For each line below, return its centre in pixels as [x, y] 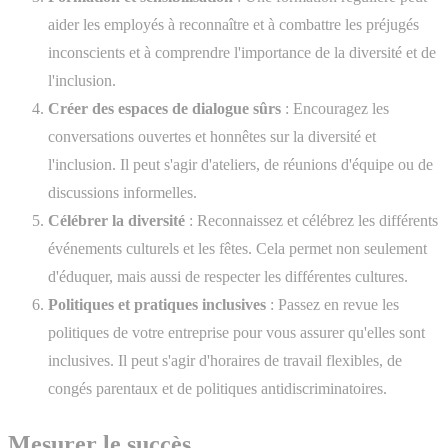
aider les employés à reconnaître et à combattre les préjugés [233, 25]
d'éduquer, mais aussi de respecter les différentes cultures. [228, 277]
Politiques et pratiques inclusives [157, 305]
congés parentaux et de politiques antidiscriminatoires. [217, 389]
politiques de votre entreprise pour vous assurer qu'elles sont [236, 333]
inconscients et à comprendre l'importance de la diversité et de [242, 53]
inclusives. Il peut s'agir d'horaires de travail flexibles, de [225, 361]
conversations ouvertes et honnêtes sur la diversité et [212, 137]
